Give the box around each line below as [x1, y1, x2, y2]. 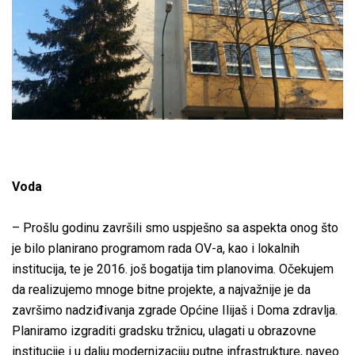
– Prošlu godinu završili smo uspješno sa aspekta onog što [12, 219, 338, 235]
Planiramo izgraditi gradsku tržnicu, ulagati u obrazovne [12, 323, 316, 338]
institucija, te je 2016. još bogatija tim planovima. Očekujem [12, 261, 334, 277]
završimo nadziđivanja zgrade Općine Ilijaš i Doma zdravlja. [12, 302, 338, 318]
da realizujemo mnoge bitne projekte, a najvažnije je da [12, 281, 311, 297]
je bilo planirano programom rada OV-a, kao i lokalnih [12, 240, 300, 256]
